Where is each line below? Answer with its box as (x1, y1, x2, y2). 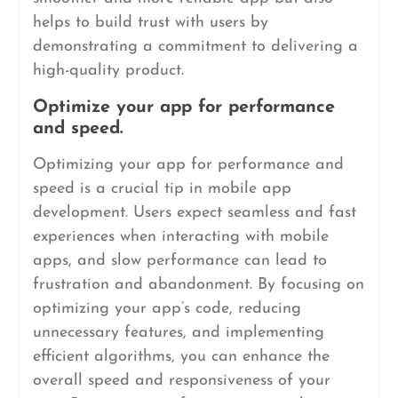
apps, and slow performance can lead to (32, 252, 327, 269)
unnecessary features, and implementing (32, 324, 324, 341)
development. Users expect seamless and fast (32, 204, 356, 221)
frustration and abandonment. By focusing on (32, 276, 364, 293)
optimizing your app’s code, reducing (32, 300, 301, 317)
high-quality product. (32, 62, 184, 79)
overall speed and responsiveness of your (32, 372, 330, 389)
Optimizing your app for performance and (32, 156, 344, 173)
